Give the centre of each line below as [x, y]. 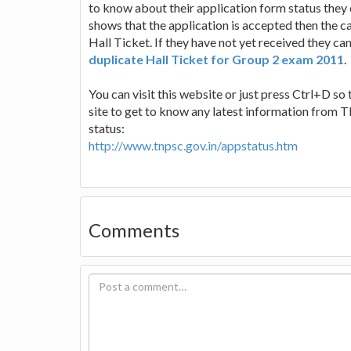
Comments [134, 230]
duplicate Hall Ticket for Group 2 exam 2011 [216, 59]
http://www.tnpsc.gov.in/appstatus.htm [193, 145]
